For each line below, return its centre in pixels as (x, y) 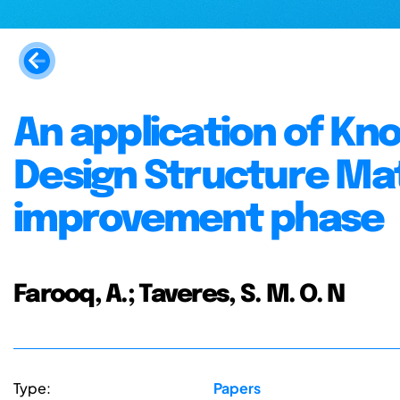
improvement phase (199, 220)
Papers (237, 388)
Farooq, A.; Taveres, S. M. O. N (179, 294)
